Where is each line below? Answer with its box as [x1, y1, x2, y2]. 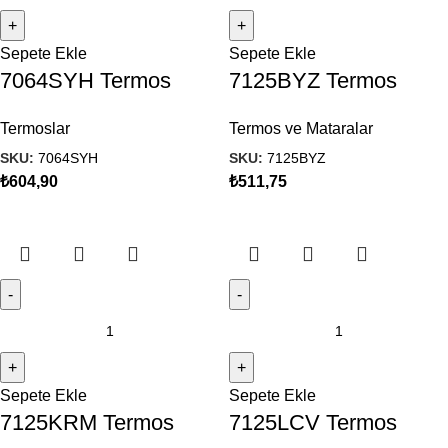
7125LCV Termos [229, 410, 397, 436]
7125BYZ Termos [229, 67, 397, 93]
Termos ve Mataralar [229, 119, 373, 137]
